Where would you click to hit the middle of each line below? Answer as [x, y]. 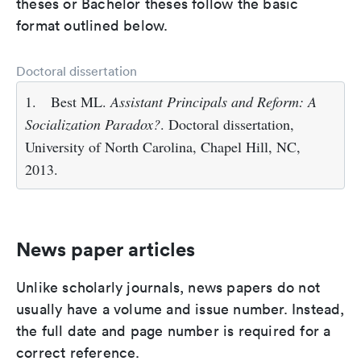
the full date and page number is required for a [174, 331]
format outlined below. [92, 25]
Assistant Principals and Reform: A [214, 102]
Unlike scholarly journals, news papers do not [168, 287]
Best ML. [81, 102]
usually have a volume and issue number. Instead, [180, 309]
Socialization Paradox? [93, 124]
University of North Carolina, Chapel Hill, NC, [163, 147]
